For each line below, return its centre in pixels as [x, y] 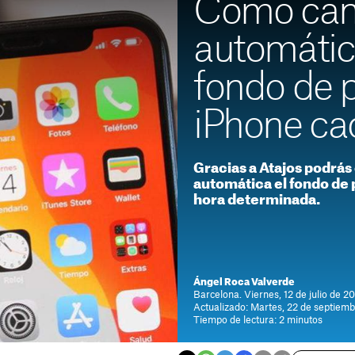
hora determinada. [257, 200]
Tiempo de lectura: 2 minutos [258, 320]
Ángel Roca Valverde [244, 282]
